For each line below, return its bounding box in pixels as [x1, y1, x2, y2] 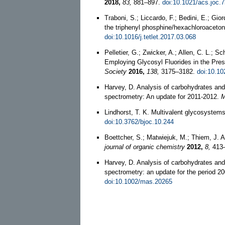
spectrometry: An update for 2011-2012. [104, 92, 221, 100]
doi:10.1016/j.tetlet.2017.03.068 [104, 33, 196, 41]
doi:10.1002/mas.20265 [104, 177, 172, 185]
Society [104, 67, 127, 75]
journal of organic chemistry [104, 143, 185, 151]
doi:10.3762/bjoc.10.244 [104, 118, 174, 126]
